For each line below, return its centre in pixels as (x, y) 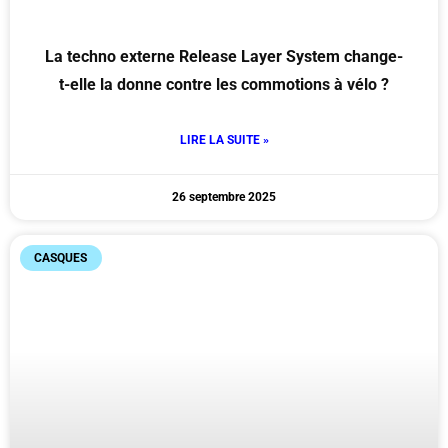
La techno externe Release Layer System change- (224, 56)
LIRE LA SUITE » (224, 139)
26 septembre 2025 (224, 196)
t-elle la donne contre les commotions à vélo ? (224, 84)
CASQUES (61, 257)
